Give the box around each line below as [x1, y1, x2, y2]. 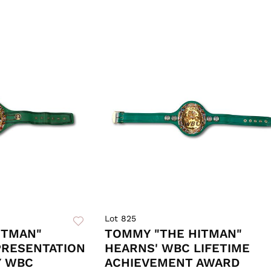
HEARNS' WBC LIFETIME [104, 241, 250, 256]
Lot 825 [104, 214, 136, 224]
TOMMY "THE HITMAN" [104, 226, 242, 241]
